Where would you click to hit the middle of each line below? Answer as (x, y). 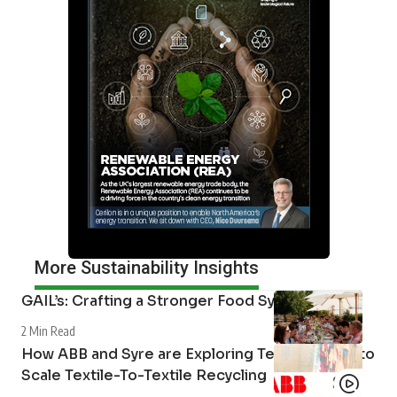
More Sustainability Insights (147, 267)
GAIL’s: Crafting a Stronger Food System (167, 300)
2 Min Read (48, 331)
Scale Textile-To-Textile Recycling (144, 375)
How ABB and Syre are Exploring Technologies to (198, 354)
